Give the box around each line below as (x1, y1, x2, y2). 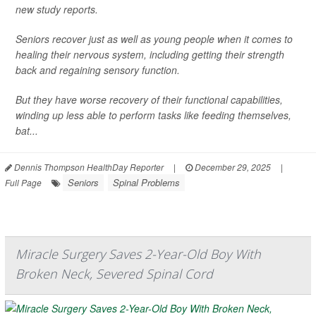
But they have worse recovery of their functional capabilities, (16, 92, 283, 107)
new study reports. (16, 1, 98, 16)
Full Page (5, 176, 42, 188)
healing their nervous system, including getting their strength (16, 47, 284, 61)
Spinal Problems (113, 175, 180, 189)
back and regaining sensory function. (16, 62, 180, 77)
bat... (16, 123, 38, 138)
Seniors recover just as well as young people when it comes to (16, 31, 293, 46)
